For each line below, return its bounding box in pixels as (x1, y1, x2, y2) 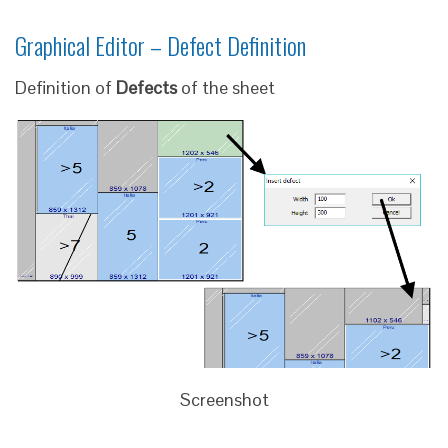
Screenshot (179, 387, 269, 411)
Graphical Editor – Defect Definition (15, 27, 306, 64)
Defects (116, 76, 177, 100)
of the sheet (177, 76, 275, 100)
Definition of (15, 76, 116, 100)
